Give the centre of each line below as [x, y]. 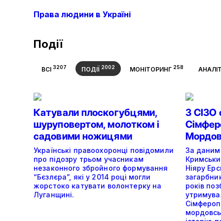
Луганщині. [54, 195]
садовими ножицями [83, 136]
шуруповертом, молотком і [97, 124]
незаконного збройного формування [101, 168]
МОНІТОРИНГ [150, 69]
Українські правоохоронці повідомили [104, 150]
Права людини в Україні [82, 14]
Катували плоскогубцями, [95, 112]
